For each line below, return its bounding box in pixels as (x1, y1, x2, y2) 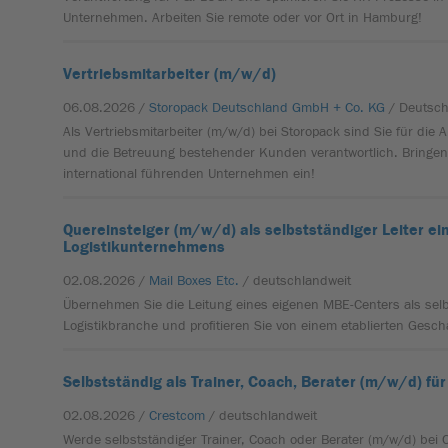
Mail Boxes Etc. (149, 273, 240, 289)
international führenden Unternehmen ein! (63, 166, 316, 182)
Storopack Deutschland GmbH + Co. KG (149, 100, 386, 116)
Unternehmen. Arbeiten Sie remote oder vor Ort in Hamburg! (63, 10, 423, 26)
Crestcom (149, 408, 206, 424)
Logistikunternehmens (63, 238, 226, 256)
